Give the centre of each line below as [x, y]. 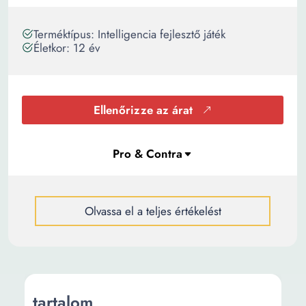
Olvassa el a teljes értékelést [153, 211]
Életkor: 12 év [67, 48]
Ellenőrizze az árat [143, 110]
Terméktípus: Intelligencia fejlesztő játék [129, 34]
